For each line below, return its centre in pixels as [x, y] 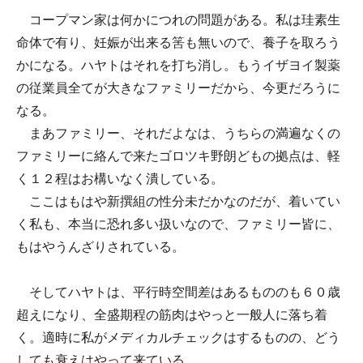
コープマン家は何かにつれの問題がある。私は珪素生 [178, 20]
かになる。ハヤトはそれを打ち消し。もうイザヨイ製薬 [178, 65]
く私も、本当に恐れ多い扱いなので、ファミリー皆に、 [178, 224]
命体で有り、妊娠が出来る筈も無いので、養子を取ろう [178, 43]
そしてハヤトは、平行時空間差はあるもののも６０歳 [178, 292]
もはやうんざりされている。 [100, 247]
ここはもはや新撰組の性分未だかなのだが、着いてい [178, 201]
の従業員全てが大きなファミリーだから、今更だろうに [178, 88]
